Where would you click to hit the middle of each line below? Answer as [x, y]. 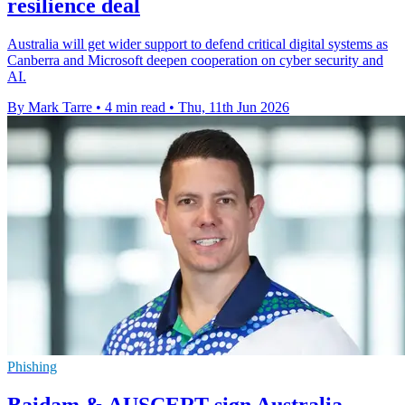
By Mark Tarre [50, 107]
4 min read [135, 107]
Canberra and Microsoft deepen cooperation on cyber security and [195, 60]
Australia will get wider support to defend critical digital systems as [198, 43]
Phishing [32, 366]
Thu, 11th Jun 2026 [234, 107]
